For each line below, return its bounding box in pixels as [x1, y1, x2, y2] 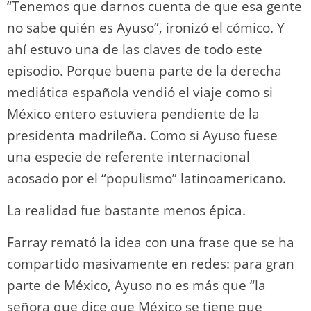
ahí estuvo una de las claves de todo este [7, 40, 262, 58]
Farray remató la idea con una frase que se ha [7, 233, 294, 251]
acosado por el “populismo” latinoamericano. [7, 169, 286, 187]
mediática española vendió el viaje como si [7, 83, 273, 101]
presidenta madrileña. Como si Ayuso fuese [7, 126, 278, 144]
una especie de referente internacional [7, 147, 250, 166]
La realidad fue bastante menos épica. [7, 201, 246, 219]
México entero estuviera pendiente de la [7, 104, 260, 123]
